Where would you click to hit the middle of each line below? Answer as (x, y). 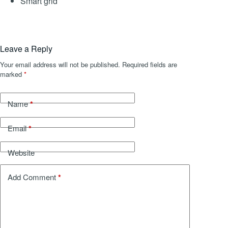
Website (21, 153)
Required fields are (150, 64)
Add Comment (32, 177)
